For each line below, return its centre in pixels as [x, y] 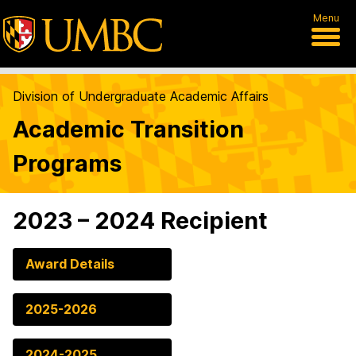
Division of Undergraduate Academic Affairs [141, 96]
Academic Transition [128, 129]
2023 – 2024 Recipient [140, 221]
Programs [67, 163]
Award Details [70, 264]
